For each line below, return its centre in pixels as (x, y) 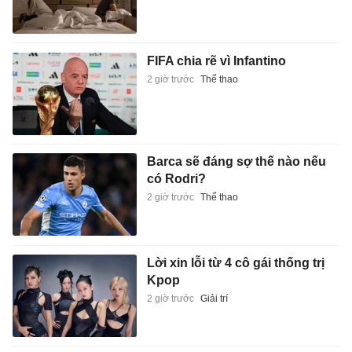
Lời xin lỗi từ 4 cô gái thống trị (235, 262)
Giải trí (214, 298)
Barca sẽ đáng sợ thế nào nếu (236, 162)
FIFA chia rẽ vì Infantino (216, 60)
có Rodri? (176, 179)
